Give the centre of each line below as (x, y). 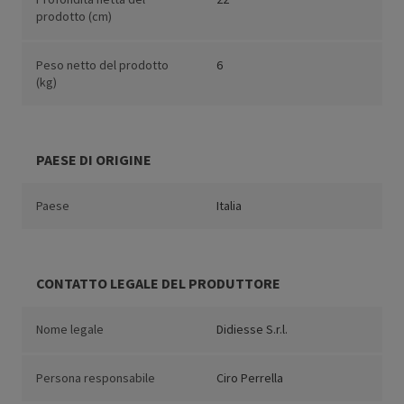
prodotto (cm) (74, 17)
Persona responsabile (96, 378)
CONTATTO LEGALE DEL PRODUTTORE (158, 284)
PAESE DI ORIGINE (94, 160)
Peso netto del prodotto (102, 65)
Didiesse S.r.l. (252, 330)
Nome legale (70, 330)
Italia (229, 206)
